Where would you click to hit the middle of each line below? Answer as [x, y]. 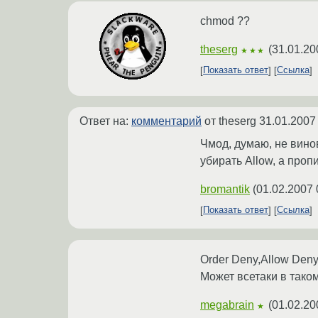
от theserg [230, 121]
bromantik [225, 189]
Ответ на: [105, 121]
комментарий [166, 121]
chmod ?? [225, 21]
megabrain [227, 305]
